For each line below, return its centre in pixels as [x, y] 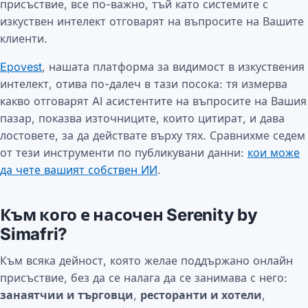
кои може [274, 153]
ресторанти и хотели [201, 295]
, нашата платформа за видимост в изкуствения [173, 67]
